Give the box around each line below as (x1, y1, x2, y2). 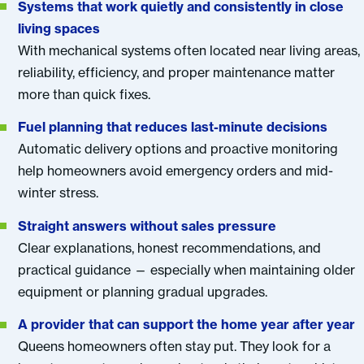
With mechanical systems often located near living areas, (18, 41, 361, 58)
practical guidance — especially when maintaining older (18, 261, 356, 278)
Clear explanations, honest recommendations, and (18, 239, 322, 256)
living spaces (18, 19, 101, 37)
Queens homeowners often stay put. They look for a (18, 338, 331, 355)
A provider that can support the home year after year (18, 316, 356, 333)
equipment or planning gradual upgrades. (18, 283, 268, 300)
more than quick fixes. (18, 85, 151, 102)
